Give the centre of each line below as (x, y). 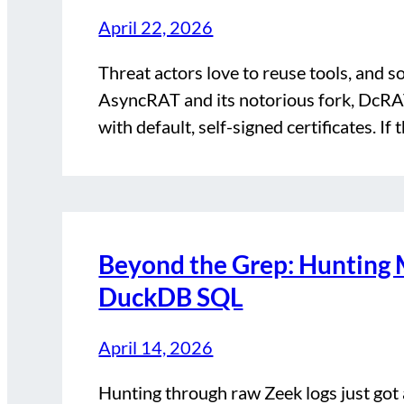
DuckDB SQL (171, 297)
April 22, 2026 (156, 28)
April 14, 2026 (156, 348)
